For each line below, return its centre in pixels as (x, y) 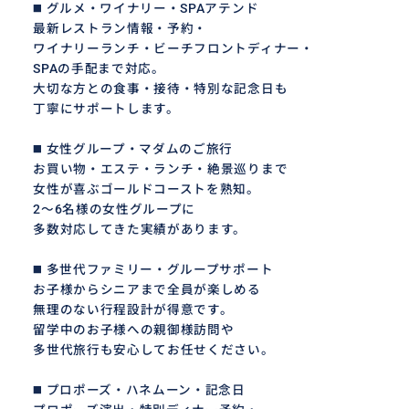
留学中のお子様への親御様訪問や (134, 329)
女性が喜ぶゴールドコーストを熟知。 (147, 189)
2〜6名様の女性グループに (115, 209)
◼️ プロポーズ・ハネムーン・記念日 (139, 389)
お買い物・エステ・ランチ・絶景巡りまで (161, 168)
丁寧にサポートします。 (106, 108)
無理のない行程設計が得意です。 (133, 309)
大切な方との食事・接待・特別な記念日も (161, 88)
